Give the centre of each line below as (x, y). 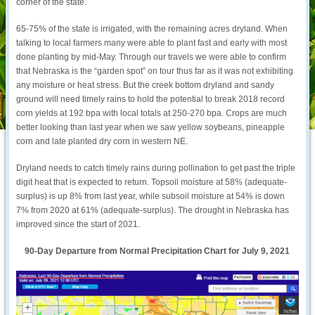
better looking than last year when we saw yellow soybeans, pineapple (151, 128)
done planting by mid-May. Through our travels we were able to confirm (152, 57)
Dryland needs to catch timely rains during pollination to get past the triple (156, 168)
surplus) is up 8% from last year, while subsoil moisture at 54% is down (151, 197)
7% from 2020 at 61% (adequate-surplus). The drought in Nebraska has (153, 211)
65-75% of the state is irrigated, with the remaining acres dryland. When (152, 29)
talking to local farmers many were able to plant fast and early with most (152, 43)
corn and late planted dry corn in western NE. (102, 142)
